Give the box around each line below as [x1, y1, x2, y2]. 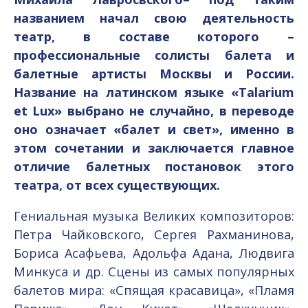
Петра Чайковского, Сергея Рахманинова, [14, 226, 294, 243]
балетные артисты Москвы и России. [14, 65, 294, 82]
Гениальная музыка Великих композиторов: [14, 208, 294, 225]
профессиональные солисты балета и [14, 47, 294, 63]
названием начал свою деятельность [14, 10, 294, 26]
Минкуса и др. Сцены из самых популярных [14, 263, 294, 280]
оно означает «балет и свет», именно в [14, 121, 294, 137]
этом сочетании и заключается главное [14, 140, 294, 156]
